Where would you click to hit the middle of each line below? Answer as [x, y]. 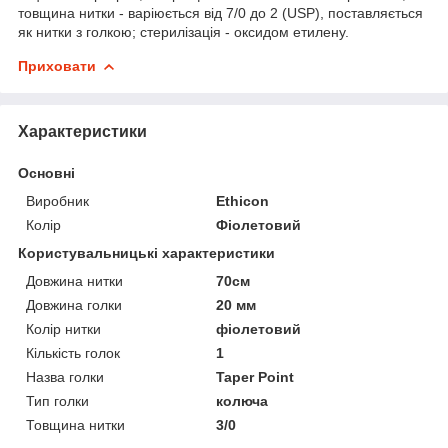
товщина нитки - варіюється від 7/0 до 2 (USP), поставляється [220, 12]
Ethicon [243, 200]
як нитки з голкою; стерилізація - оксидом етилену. [183, 31]
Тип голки [57, 400]
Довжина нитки [74, 280]
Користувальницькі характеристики [146, 252]
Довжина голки [74, 304]
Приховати [57, 65]
